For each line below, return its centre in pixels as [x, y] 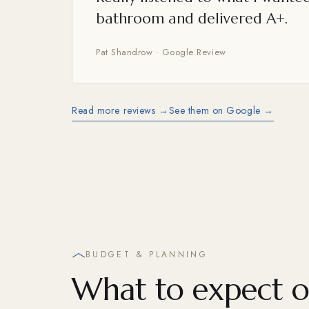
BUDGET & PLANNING [147, 255]
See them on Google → [221, 111]
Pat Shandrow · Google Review [161, 52]
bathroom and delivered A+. [192, 19]
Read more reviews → [120, 111]
